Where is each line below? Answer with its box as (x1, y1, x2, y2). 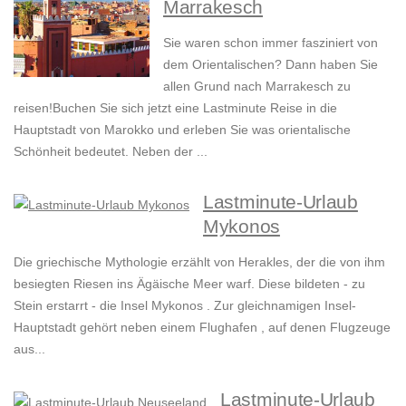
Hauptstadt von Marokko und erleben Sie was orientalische (14, 122, 351, 138)
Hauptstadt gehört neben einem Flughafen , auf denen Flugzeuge (14, 320, 391, 335)
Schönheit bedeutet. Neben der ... (14, 144, 208, 159)
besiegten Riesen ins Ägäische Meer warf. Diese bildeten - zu (14, 276, 365, 292)
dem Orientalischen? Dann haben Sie (163, 57, 378, 72)
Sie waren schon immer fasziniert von (163, 35, 378, 51)
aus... (14, 342, 45, 357)
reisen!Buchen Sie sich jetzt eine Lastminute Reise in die (14, 101, 337, 116)
